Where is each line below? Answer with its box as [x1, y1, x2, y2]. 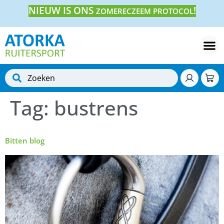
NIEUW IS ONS [28, 4, 96, 16]
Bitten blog [5, 135, 44, 145]
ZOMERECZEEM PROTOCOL [95, 6, 193, 16]
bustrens [54, 93, 138, 121]
